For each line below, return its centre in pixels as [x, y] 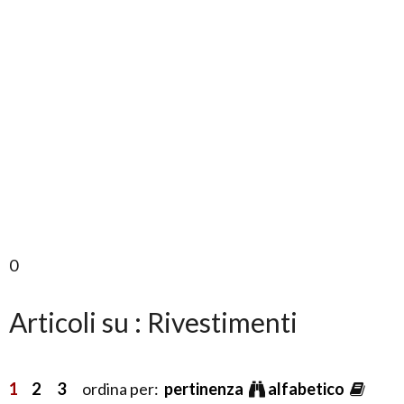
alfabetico [308, 389]
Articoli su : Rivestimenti [153, 322]
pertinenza [205, 389]
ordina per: [115, 389]
